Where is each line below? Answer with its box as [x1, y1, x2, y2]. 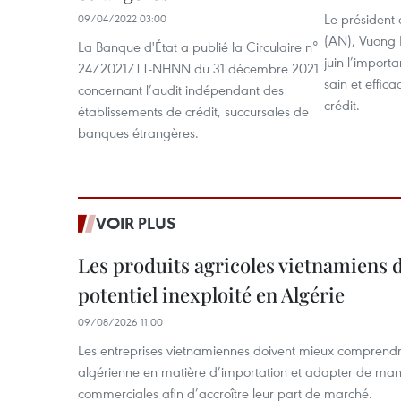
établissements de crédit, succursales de [78, 102, 309, 120]
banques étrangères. [78, 124, 199, 141]
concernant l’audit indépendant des [78, 81, 284, 98]
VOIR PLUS [96, 212, 176, 234]
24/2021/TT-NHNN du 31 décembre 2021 [78, 59, 319, 77]
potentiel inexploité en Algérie [78, 281, 345, 308]
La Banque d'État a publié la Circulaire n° [78, 38, 318, 55]
